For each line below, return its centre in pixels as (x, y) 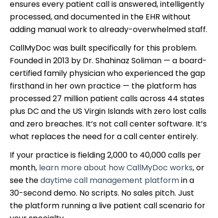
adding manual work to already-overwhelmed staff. (109, 29)
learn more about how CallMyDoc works (116, 167)
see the (25, 180)
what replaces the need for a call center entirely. (104, 136)
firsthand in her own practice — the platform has (103, 86)
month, (24, 167)
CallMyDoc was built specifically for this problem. (103, 48)
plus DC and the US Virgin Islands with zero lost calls (108, 111)
